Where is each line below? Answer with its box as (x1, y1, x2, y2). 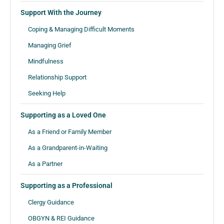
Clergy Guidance (28, 198, 74, 206)
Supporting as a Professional (20, 181, 112, 189)
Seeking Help (28, 89, 65, 97)
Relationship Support (28, 73, 86, 81)
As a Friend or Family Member (28, 127, 111, 135)
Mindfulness (28, 57, 63, 65)
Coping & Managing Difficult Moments (28, 25, 134, 33)
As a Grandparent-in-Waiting (28, 143, 107, 151)
